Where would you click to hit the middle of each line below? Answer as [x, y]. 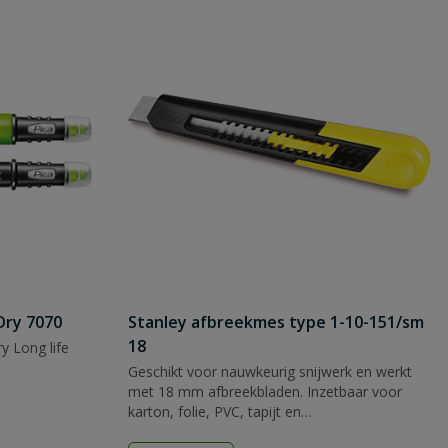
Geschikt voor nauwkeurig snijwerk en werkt [270, 371]
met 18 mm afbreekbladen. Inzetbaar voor [265, 391]
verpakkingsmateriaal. [198, 431]
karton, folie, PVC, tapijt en [214, 411]
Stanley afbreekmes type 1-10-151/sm [276, 322]
